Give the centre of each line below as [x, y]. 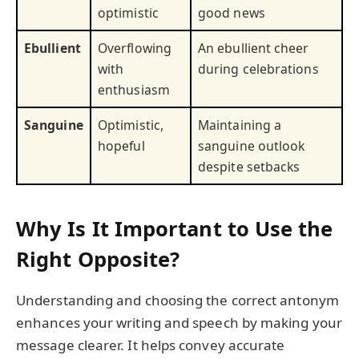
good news [232, 13]
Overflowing [135, 48]
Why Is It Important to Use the [175, 228]
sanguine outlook [252, 146]
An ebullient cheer [254, 48]
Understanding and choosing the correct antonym [177, 300]
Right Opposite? [98, 258]
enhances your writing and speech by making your [179, 322]
